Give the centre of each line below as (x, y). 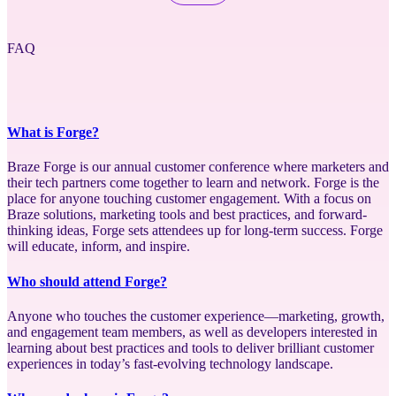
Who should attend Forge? (87, 281)
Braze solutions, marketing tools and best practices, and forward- (187, 215)
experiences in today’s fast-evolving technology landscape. (170, 363)
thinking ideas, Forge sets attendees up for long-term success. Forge (195, 231)
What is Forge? (53, 133)
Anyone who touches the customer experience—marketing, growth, (196, 316)
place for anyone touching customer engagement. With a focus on (189, 199)
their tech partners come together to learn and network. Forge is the (193, 183)
